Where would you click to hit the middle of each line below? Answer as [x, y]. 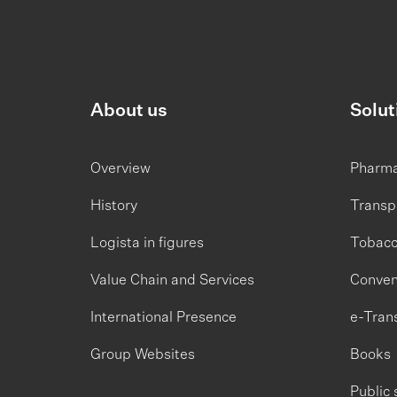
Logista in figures [147, 244]
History [114, 206]
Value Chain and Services [172, 281]
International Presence [163, 318]
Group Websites [143, 355]
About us [129, 111]
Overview [121, 169]
